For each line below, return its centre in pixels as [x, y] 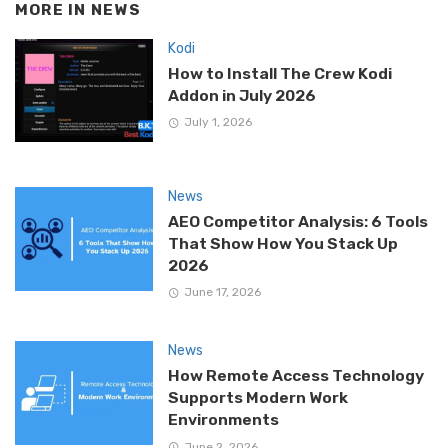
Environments [223, 420]
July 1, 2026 [217, 121]
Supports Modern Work [257, 398]
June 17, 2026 [222, 292]
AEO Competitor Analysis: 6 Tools [297, 221]
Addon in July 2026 [241, 95]
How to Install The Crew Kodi [279, 73]
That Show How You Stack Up [282, 243]
